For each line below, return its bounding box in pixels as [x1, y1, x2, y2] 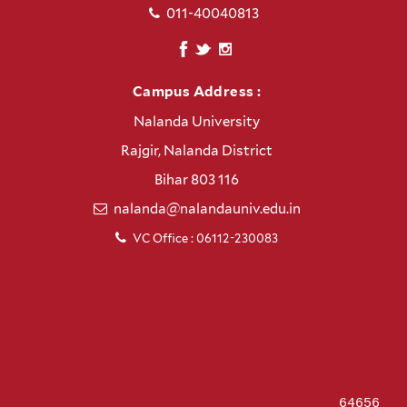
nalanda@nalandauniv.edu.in [113, 200, 301, 217]
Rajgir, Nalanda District [121, 142, 273, 159]
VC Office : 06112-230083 [133, 231, 278, 245]
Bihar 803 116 [154, 171, 239, 188]
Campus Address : [132, 83, 262, 100]
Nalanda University [134, 113, 260, 130]
